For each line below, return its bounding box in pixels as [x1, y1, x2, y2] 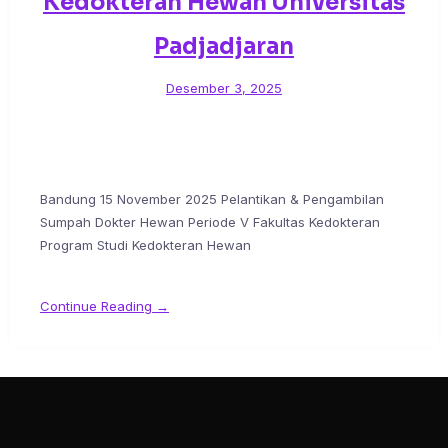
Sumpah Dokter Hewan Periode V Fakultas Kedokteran [40, 214, 380, 231]
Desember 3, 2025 [166, 80, 282, 97]
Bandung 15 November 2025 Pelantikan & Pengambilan [40, 191, 384, 208]
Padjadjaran [154, 33, 294, 61]
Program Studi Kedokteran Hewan [40, 237, 251, 254]
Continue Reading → [40, 298, 169, 315]
